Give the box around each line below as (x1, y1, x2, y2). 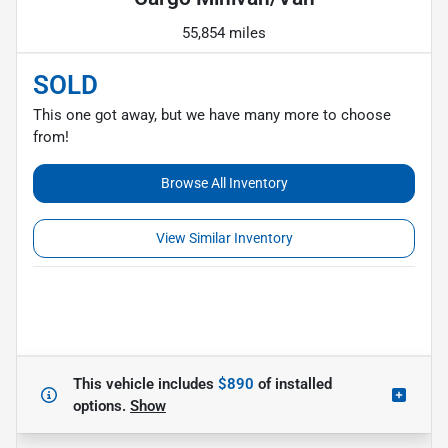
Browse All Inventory (160, 174, 288, 191)
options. (73, 396, 130, 415)
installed (271, 374, 332, 393)
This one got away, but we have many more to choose (33, 105, 391, 124)
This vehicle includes (73, 374, 218, 393)
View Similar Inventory (155, 229, 293, 246)
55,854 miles (182, 23, 266, 42)
